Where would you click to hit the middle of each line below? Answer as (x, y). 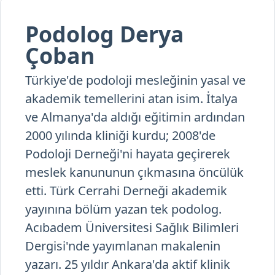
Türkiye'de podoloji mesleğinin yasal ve (135, 80)
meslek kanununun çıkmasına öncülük (134, 172)
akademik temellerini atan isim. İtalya (131, 99)
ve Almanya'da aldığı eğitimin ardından (135, 117)
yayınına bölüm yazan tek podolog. (123, 209)
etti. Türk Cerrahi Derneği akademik (126, 191)
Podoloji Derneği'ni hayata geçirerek (128, 154)
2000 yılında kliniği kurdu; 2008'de (120, 136)
